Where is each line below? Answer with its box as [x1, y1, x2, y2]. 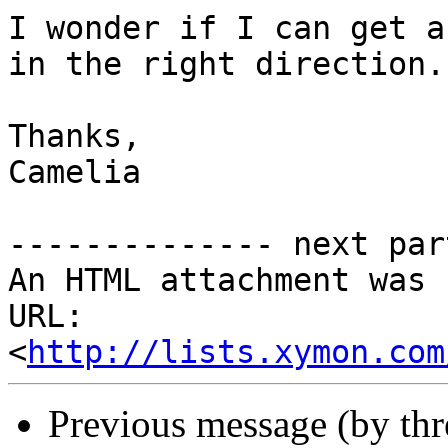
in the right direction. [8, 46, 445, 83]
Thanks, [8, 118, 141, 155]
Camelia [8, 154, 141, 191]
